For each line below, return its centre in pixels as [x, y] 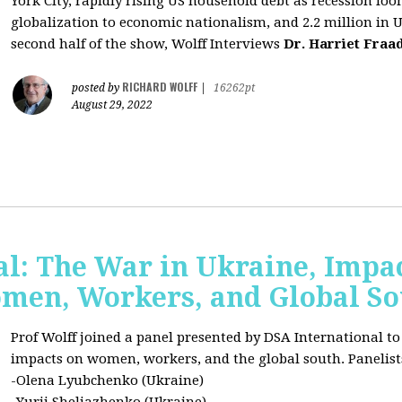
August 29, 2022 [112, 105]
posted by [97, 88]
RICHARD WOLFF [160, 87]
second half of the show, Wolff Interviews [147, 44]
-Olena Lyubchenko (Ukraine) [107, 380]
